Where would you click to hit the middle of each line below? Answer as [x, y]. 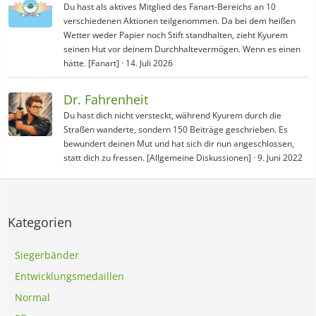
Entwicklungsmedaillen [69, 276]
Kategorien [40, 222]
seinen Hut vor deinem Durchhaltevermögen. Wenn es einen [182, 49]
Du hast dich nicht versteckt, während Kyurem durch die [172, 115]
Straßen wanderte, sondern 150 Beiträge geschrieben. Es [176, 129]
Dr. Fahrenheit [106, 99]
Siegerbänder [47, 255]
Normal [32, 297]
